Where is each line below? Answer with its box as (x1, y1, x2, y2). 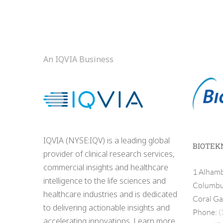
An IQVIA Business (43, 54, 113, 65)
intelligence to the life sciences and (43, 175, 166, 187)
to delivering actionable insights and (43, 202, 170, 214)
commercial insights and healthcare (43, 162, 168, 173)
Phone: (193, 207, 219, 218)
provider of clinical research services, (43, 148, 175, 160)
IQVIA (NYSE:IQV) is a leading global (43, 135, 170, 146)
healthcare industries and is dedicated (43, 189, 177, 200)
